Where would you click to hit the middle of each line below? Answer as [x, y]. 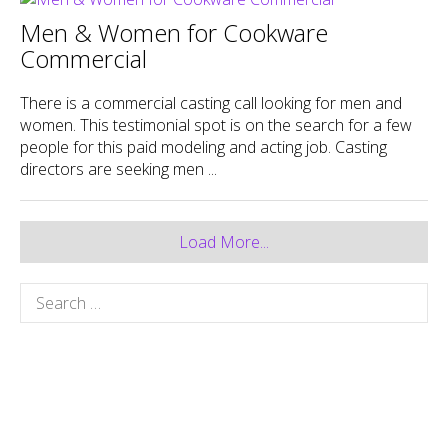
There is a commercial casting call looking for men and [211, 102]
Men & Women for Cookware [174, 32]
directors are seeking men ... [118, 168]
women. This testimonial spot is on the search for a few [216, 124]
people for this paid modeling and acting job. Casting [203, 146]
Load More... [224, 241]
